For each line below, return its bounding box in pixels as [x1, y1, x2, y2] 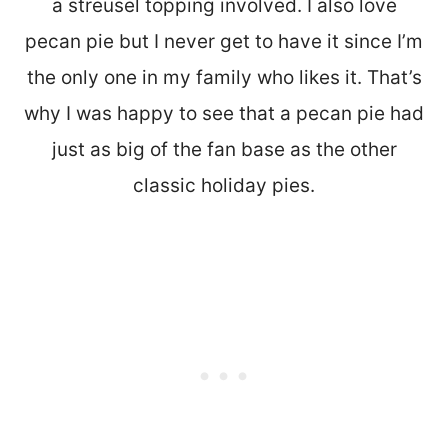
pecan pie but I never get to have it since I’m [25, 29, 423, 53]
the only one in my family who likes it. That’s [26, 65, 422, 89]
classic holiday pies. [133, 173, 315, 197]
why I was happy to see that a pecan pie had [24, 101, 424, 125]
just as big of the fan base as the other [51, 137, 397, 161]
